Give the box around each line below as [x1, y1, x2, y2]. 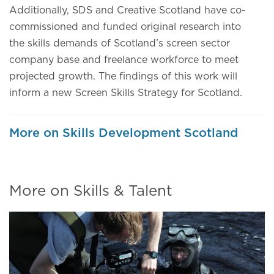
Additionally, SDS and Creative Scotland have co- [9, 6, 246, 15]
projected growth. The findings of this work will [9, 72, 237, 81]
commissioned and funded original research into [9, 22, 241, 32]
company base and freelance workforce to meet [9, 55, 239, 65]
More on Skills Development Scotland [9, 127, 238, 139]
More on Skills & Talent [9, 184, 172, 199]
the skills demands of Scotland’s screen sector [9, 39, 230, 48]
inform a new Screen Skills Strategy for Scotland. [9, 88, 242, 98]
